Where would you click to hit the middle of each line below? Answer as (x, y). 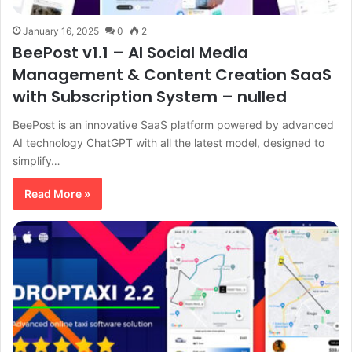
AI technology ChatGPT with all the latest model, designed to (169, 143)
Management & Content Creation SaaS (172, 75)
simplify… (37, 161)
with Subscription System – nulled (150, 97)
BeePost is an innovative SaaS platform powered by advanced (173, 125)
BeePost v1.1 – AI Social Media (130, 53)
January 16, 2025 (61, 31)
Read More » (57, 194)
